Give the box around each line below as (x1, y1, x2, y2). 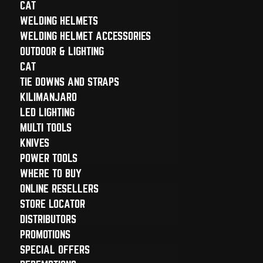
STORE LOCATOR (19, 198, 85, 210)
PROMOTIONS (19, 229, 70, 240)
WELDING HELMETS (19, 15, 98, 26)
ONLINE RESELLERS (19, 183, 99, 194)
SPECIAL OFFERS (19, 244, 90, 255)
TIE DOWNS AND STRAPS (19, 76, 119, 87)
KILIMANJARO (19, 92, 77, 103)
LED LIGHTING (19, 107, 75, 118)
